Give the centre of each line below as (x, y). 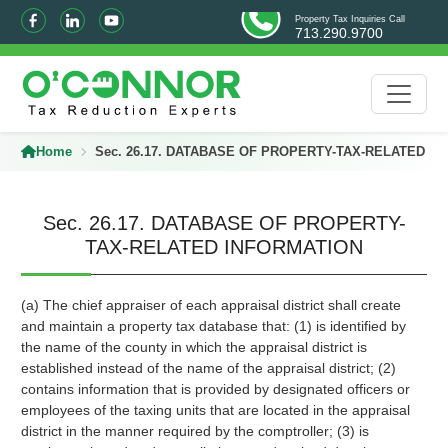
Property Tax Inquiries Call (350, 19)
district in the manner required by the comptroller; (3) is (194, 431)
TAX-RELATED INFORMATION (224, 247)
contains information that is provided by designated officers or (215, 389)
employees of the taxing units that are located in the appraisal (215, 410)
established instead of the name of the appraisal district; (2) (208, 368)
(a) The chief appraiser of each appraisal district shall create (210, 305)
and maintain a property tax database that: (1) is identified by (213, 326)
